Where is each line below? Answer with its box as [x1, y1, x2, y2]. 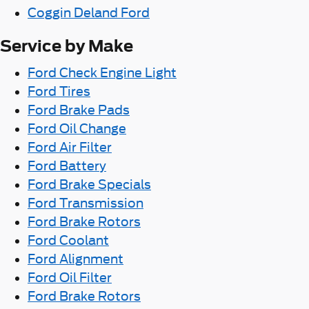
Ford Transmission [28, 195, 143, 210]
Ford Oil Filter [28, 270, 112, 285]
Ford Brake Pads [28, 102, 130, 117]
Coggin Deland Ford [28, 6, 150, 20]
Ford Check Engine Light [28, 65, 177, 80]
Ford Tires [28, 83, 90, 99]
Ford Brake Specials [28, 177, 151, 192]
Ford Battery [28, 158, 106, 173]
